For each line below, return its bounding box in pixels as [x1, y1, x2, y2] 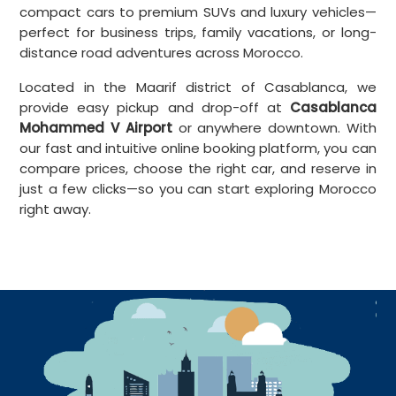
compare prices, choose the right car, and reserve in [19, 159, 377, 179]
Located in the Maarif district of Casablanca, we [19, 78, 377, 97]
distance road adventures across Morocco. [19, 43, 304, 63]
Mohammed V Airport [19, 118, 172, 138]
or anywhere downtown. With [171, 118, 377, 138]
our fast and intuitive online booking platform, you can [19, 139, 377, 158]
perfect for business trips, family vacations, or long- [19, 23, 377, 42]
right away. [19, 200, 92, 219]
